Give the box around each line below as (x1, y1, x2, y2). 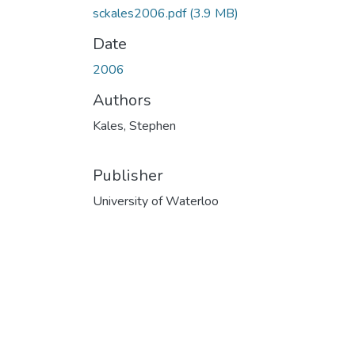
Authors (93, 89, 151, 111)
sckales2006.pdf (93, 4, 189, 22)
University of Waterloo (93, 192, 219, 210)
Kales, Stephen (93, 116, 176, 135)
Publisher (93, 164, 163, 186)
